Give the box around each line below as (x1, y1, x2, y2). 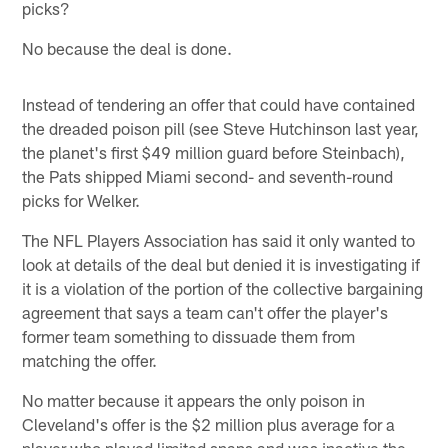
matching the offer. (22, 349, 158, 370)
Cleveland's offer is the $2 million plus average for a (22, 413, 396, 434)
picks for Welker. (22, 189, 141, 210)
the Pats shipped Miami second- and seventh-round (22, 165, 394, 186)
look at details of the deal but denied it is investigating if (22, 253, 421, 274)
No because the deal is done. (22, 37, 233, 58)
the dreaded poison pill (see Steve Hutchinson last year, (22, 117, 420, 138)
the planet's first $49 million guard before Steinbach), (22, 141, 406, 162)
